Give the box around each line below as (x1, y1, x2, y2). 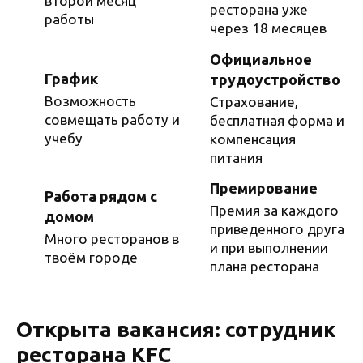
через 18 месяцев (210, 20, 327, 36)
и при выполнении (210, 239, 328, 255)
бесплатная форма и (210, 112, 344, 128)
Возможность (45, 92, 136, 109)
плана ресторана (210, 258, 319, 274)
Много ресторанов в (45, 231, 179, 247)
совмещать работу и (45, 111, 180, 127)
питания (210, 149, 263, 165)
